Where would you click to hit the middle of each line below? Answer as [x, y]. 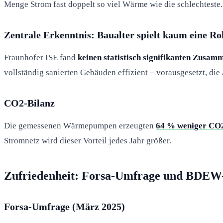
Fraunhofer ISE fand [41, 57]
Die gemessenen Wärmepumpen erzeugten [80, 125]
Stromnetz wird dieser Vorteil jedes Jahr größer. [88, 140]
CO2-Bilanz [29, 103]
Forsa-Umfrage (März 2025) [64, 206]
